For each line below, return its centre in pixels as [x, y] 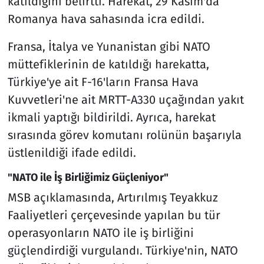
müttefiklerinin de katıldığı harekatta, [108, 64]
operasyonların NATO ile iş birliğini [100, 233]
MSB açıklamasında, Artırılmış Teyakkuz [113, 198]
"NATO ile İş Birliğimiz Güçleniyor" [88, 177]
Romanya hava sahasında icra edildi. [106, 19]
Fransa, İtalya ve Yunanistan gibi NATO [109, 46]
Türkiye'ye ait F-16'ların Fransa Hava [103, 82]
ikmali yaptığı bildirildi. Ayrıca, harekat [111, 117]
